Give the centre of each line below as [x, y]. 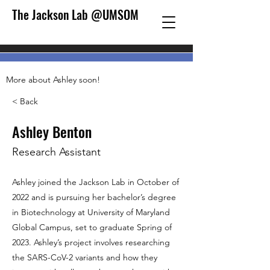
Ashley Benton [52, 131]
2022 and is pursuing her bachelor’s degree [94, 197]
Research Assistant [56, 152]
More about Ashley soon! [53, 80]
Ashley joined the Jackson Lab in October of [96, 182]
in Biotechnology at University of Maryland [91, 212]
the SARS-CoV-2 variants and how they [85, 257]
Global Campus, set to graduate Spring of [92, 227]
